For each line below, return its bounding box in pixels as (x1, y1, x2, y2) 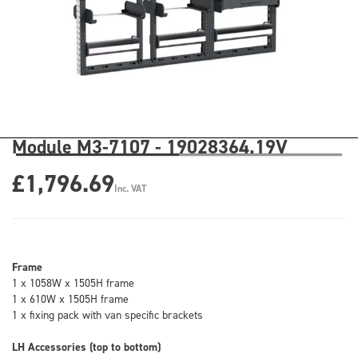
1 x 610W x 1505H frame (12, 292, 129, 305)
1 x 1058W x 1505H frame (12, 276, 134, 289)
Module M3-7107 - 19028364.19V (12, 134, 288, 159)
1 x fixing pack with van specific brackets (12, 308, 203, 321)
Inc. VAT (114, 182, 146, 195)
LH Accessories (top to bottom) (12, 340, 161, 354)
